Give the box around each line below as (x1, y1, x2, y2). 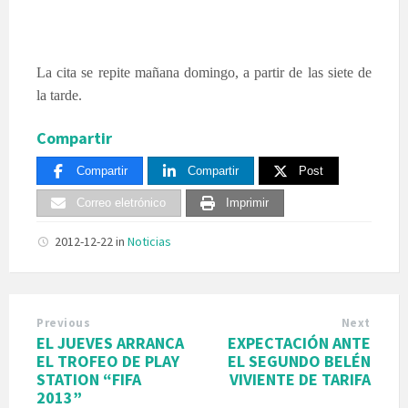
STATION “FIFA (36, 369, 141, 391)
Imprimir (226, 196, 269, 210)
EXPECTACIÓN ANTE (228, 332, 371, 354)
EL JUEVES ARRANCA (36, 332, 184, 354)
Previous (36, 315, 91, 331)
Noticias (127, 233, 171, 250)
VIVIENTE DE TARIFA (229, 369, 371, 391)
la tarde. (36, 87, 82, 103)
